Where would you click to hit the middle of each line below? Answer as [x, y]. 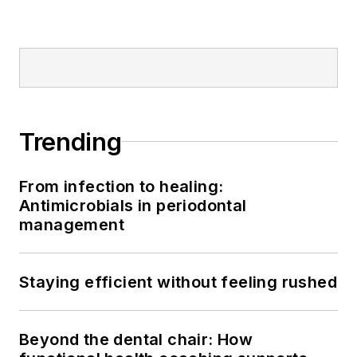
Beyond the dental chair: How [136, 339]
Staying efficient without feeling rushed [178, 282]
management [72, 224]
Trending [71, 141]
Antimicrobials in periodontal [133, 205]
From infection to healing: [122, 186]
